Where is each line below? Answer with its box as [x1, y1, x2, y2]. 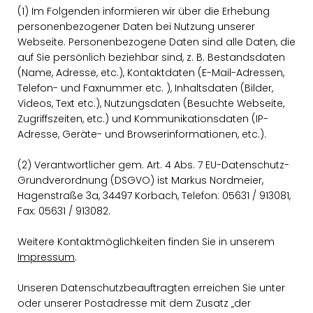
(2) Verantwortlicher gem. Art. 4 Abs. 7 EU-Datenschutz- [17, 158, 289, 172]
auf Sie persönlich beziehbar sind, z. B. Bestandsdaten [17, 50, 285, 64]
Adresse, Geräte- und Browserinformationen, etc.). [17, 127, 266, 141]
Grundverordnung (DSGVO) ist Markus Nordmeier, [17, 173, 263, 187]
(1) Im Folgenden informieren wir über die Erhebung [17, 4, 270, 18]
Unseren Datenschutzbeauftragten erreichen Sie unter [17, 281, 285, 295]
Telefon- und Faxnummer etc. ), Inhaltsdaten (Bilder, [17, 81, 273, 95]
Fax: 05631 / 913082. [17, 204, 110, 218]
